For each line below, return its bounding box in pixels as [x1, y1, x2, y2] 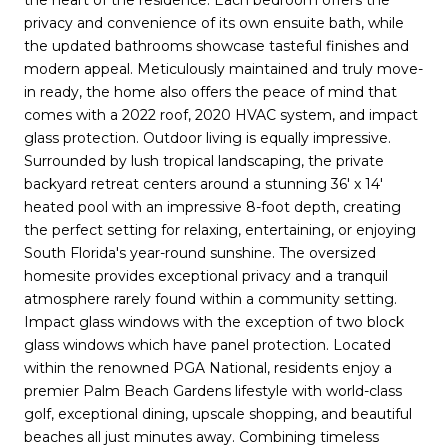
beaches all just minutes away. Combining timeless [24, 427, 379, 446]
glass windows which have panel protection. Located [24, 335, 391, 354]
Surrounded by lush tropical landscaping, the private [24, 151, 384, 170]
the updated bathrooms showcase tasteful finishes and [24, 36, 409, 55]
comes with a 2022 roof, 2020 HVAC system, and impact [24, 105, 418, 124]
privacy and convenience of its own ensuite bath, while [24, 13, 404, 32]
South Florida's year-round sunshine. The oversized [24, 243, 376, 262]
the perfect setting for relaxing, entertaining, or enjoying [24, 220, 416, 239]
